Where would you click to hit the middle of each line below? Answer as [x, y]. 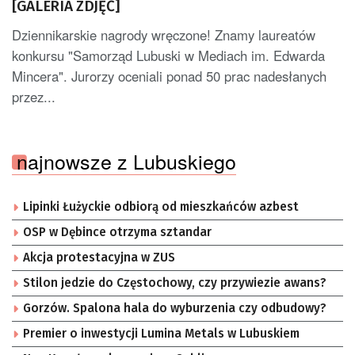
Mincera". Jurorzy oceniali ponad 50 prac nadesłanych [169, 76]
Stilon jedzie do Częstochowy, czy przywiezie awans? [175, 282]
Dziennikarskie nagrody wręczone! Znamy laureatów [164, 34]
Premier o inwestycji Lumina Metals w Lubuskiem [161, 333]
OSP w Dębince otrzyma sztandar [117, 232]
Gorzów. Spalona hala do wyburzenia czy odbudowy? [175, 308]
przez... [34, 96]
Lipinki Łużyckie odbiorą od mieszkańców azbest [161, 206]
